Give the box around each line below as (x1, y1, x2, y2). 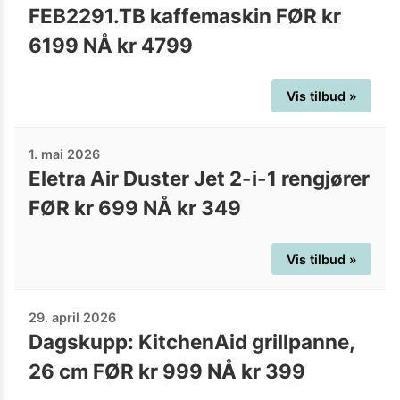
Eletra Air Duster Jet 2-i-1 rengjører (29, 166, 370, 191)
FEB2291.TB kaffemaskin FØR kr (29, 3, 341, 28)
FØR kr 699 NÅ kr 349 (29, 196, 241, 221)
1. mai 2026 (29, 146, 100, 162)
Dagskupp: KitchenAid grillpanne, (29, 329, 354, 354)
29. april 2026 (29, 309, 116, 325)
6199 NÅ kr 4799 (29, 32, 193, 57)
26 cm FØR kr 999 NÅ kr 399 (29, 358, 305, 383)
